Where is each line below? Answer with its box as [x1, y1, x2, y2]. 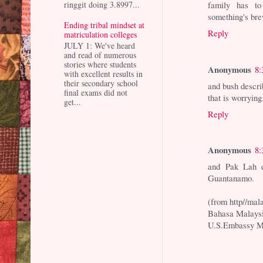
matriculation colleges [64, 29, 137, 41]
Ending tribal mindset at [64, 19, 144, 31]
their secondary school [64, 77, 138, 89]
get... [64, 96, 81, 108]
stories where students [64, 59, 136, 70]
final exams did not [64, 87, 127, 99]
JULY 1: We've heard [64, 40, 135, 52]
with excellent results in [64, 68, 143, 80]
